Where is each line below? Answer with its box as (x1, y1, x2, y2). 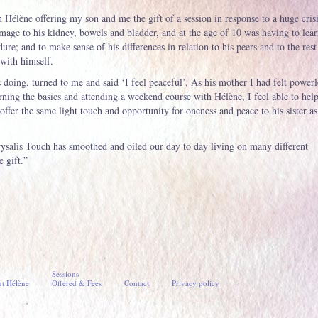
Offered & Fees (51, 278, 102, 288)
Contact (124, 278, 149, 288)
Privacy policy (171, 278, 219, 288)
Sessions (51, 268, 79, 279)
